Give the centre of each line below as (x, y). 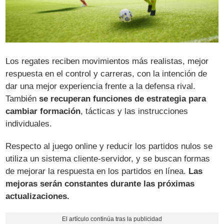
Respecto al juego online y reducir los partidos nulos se (109, 146)
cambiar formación (43, 111)
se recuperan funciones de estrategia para (123, 99)
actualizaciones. (38, 196)
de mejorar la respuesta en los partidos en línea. (97, 171)
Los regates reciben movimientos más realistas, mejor (107, 61)
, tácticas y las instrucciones (134, 111)
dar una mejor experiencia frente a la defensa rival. (101, 86)
